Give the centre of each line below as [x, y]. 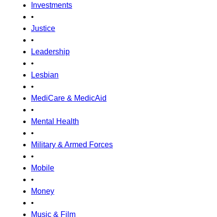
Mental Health [55, 121]
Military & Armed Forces [72, 145]
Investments [52, 5]
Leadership [50, 52]
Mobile [43, 168]
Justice [43, 28]
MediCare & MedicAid [69, 98]
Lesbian [45, 75]
